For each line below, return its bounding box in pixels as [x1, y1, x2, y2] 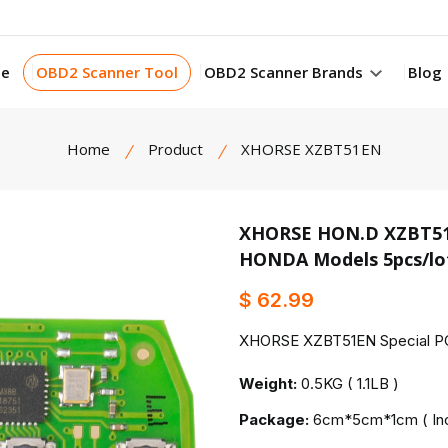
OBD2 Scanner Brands [203, 61, 367, 82]
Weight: [239, 374, 297, 393]
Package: [239, 410, 309, 429]
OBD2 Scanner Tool [35, 61, 178, 82]
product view [255, 268, 345, 288]
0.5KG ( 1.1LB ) [301, 374, 399, 393]
